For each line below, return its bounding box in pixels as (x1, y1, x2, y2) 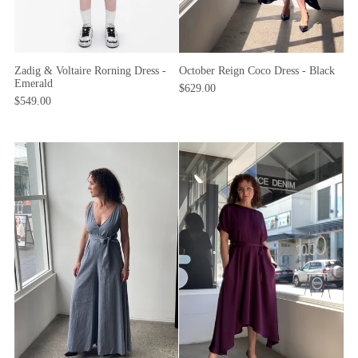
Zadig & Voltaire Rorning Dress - (14, 65, 166, 78)
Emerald (14, 78, 53, 90)
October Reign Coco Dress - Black (179, 64, 336, 77)
